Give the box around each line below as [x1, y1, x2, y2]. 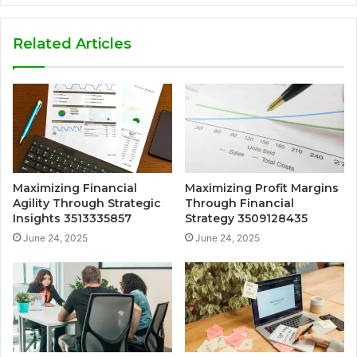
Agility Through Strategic [13, 196, 161, 211]
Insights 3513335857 [13, 211, 131, 226]
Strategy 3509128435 [185, 211, 308, 226]
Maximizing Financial [13, 181, 137, 196]
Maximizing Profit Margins [185, 181, 339, 196]
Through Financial [185, 196, 294, 211]
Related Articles [13, 34, 131, 53]
